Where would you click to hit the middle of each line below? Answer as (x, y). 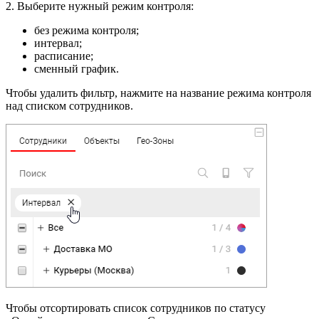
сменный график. (77, 69)
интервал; (58, 43)
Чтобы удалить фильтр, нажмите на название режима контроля (158, 93)
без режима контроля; (87, 31)
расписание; (64, 56)
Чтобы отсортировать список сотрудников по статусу (136, 308)
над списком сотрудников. (69, 106)
